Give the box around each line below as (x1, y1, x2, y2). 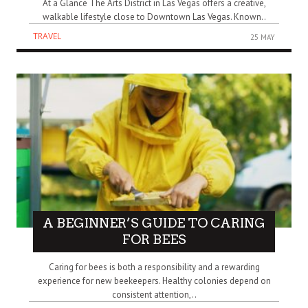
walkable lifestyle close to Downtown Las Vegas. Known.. (42, 10, 266, 23)
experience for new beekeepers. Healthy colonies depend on (37, 275, 271, 287)
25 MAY (250, 32, 275, 42)
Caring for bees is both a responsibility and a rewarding (48, 261, 260, 274)
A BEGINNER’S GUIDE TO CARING (43, 215, 265, 232)
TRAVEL (33, 30, 61, 42)
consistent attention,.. (111, 289, 197, 301)
